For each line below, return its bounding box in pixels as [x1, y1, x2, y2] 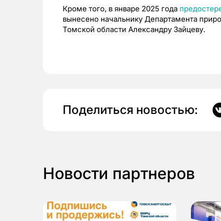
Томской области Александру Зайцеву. [63, 25, 205, 34]
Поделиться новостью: [63, 103, 198, 117]
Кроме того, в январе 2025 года [63, 4, 180, 13]
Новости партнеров [43, 164, 195, 183]
